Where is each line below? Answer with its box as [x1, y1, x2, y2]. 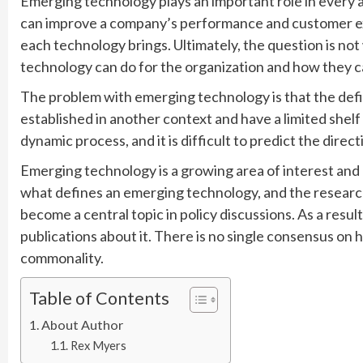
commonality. [20, 248, 104, 267]
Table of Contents [29, 287, 169, 309]
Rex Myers [70, 338, 126, 352]
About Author [41, 316, 124, 332]
